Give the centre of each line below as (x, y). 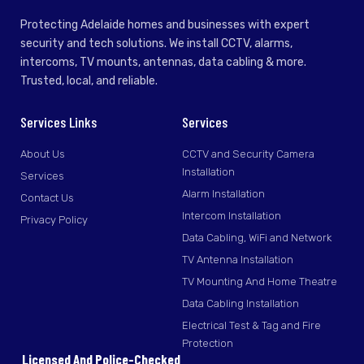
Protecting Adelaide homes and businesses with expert (165, 24)
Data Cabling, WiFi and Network (257, 237)
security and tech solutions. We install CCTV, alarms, (156, 43)
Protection (208, 343)
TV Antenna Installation (238, 259)
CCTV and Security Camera (248, 154)
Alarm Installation (223, 193)
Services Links (58, 121)
